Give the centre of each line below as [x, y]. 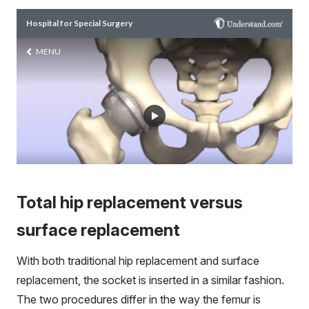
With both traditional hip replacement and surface [138, 260]
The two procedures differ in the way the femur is [139, 299]
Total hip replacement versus [130, 202]
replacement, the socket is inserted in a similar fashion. [150, 280]
